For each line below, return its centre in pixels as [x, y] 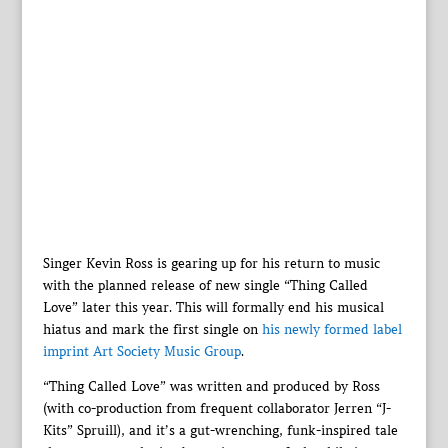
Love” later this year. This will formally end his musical [213, 307]
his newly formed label [331, 329]
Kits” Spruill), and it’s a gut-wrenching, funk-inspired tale [220, 430]
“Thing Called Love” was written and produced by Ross [211, 386]
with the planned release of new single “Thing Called [205, 285]
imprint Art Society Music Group [141, 351]
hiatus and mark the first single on [152, 329]
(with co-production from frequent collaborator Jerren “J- [216, 408]
